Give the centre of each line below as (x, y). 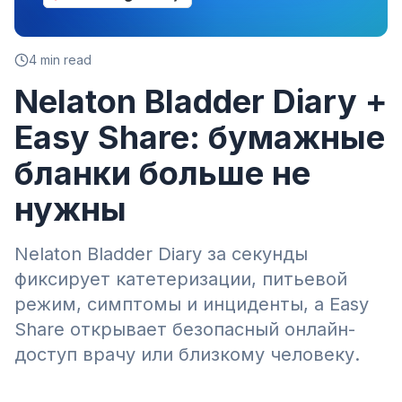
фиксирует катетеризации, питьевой (181, 279)
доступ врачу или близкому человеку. (187, 354)
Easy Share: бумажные (200, 137)
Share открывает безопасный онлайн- (185, 329)
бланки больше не (162, 173)
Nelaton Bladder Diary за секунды (161, 254)
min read (64, 60)
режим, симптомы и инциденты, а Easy (192, 304)
